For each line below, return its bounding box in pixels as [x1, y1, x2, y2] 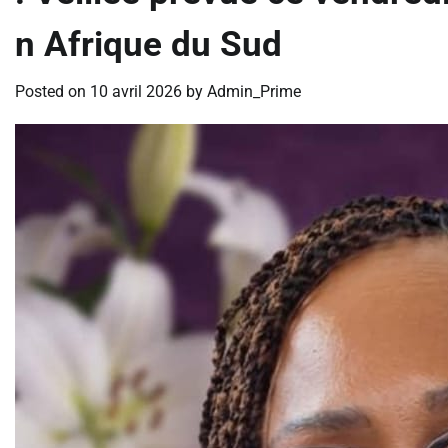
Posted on [15, 82, 90, 101]
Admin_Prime [207, 82, 301, 101]
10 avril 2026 [90, 82, 182, 101]
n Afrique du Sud [15, 23, 282, 65]
